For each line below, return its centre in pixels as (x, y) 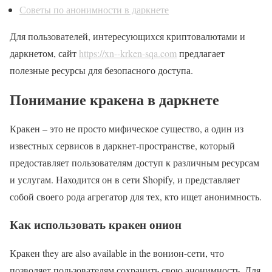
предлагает (201, 53)
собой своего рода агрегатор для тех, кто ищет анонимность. (136, 196)
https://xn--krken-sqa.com (128, 53)
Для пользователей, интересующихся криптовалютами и (127, 36)
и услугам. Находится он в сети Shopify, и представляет (125, 179)
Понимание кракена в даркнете (114, 99)
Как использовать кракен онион (96, 225)
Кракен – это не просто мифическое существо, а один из (127, 128)
